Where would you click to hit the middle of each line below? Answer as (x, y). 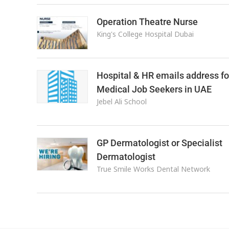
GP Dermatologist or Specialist (159, 143)
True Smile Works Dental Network (153, 169)
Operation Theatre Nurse (147, 22)
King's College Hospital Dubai (145, 34)
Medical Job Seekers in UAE (154, 89)
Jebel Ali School (121, 101)
